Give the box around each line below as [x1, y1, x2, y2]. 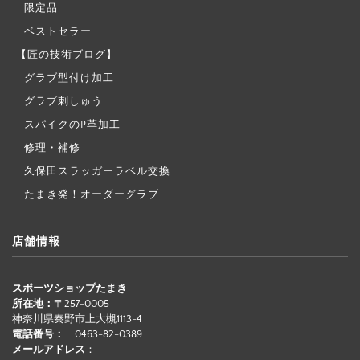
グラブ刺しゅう [24, 95, 103, 107]
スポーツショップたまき [12, 282, 127, 294]
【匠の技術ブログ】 [16, 48, 117, 60]
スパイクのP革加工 [24, 118, 121, 130]
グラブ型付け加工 [24, 72, 114, 84]
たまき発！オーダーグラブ [24, 188, 159, 200]
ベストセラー [24, 25, 92, 37]
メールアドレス [12, 343, 85, 355]
